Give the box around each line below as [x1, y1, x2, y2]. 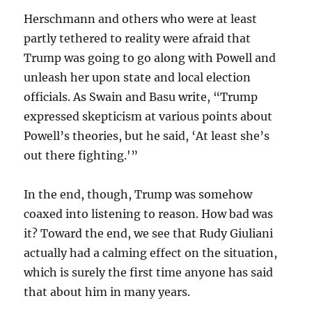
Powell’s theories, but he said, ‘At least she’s [24, 128, 270, 143]
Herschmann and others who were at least [24, 11, 258, 26]
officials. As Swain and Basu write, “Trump [24, 89, 258, 104]
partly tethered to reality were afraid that [24, 31, 251, 45]
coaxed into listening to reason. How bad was [24, 206, 274, 221]
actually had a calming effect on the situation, [24, 245, 278, 260]
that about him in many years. [24, 284, 191, 299]
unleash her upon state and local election [24, 70, 251, 84]
